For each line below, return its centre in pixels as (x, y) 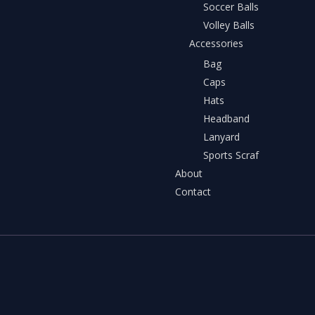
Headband (226, 119)
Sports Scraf (231, 155)
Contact (193, 192)
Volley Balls (229, 25)
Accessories (216, 43)
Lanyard (221, 137)
